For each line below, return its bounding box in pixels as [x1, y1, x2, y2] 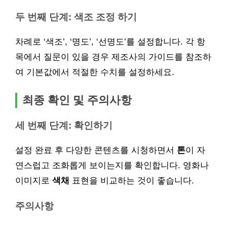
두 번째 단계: [15, 12, 74, 22]
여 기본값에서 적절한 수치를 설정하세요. [15, 67, 174, 77]
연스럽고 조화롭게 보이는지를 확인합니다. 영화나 [15, 161, 209, 170]
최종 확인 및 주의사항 [22, 94, 132, 106]
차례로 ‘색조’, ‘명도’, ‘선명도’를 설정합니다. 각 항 [15, 37, 205, 47]
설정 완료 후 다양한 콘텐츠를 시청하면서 [15, 145, 177, 155]
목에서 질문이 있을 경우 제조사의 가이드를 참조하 [15, 52, 211, 62]
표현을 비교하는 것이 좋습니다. [69, 176, 194, 185]
